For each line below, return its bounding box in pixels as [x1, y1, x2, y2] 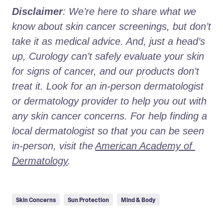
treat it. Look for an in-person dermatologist [12, 81, 204, 92]
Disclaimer [12, 6, 63, 17]
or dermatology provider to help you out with [12, 96, 207, 107]
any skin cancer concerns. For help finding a [12, 111, 207, 122]
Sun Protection [68, 196, 109, 205]
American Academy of [95, 140, 192, 152]
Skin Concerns [16, 196, 56, 205]
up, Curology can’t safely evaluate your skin [12, 51, 204, 62]
